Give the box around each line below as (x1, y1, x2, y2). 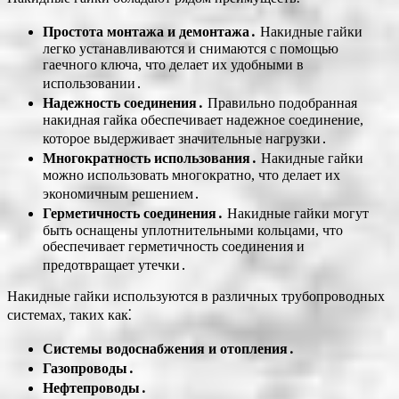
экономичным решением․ (43, 185, 200, 201)
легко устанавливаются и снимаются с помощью (43, 40, 338, 56)
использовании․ (43, 75, 142, 91)
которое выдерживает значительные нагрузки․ (43, 130, 328, 146)
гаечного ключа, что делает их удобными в (43, 56, 304, 72)
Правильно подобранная (204, 94, 357, 110)
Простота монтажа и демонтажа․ (43, 23, 256, 39)
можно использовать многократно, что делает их (43, 167, 340, 183)
